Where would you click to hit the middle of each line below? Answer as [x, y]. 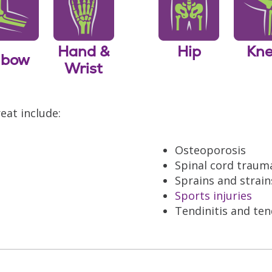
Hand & [83, 51]
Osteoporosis [210, 150]
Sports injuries [213, 195]
